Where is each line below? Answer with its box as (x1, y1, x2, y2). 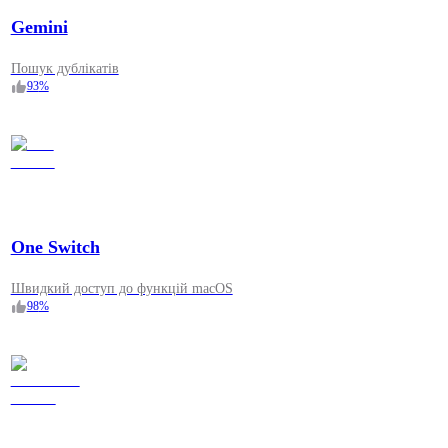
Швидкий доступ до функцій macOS (10, 281, 233, 297)
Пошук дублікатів (10, 61, 119, 77)
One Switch (10, 237, 100, 258)
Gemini (10, 17, 68, 38)
